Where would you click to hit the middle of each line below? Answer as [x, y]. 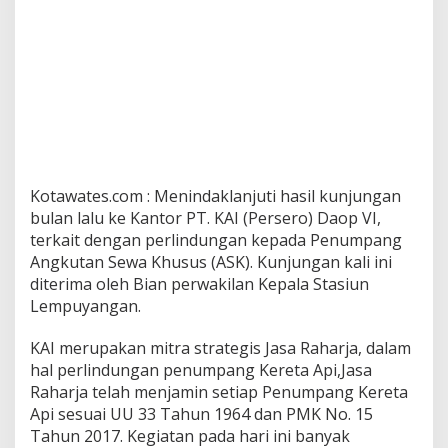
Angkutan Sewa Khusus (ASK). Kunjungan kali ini [211, 262]
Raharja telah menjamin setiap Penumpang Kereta [219, 392]
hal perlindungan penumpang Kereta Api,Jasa [201, 370]
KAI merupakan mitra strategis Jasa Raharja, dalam [220, 348]
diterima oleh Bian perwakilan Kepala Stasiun [199, 284]
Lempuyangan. [85, 306]
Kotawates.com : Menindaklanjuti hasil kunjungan [215, 196]
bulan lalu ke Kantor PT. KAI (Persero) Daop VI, [205, 218]
